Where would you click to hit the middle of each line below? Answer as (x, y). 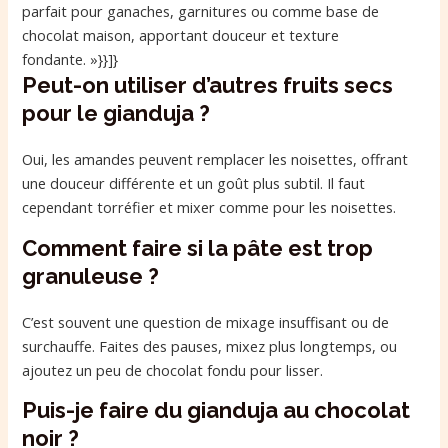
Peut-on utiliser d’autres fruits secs (208, 85)
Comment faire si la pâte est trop (198, 247)
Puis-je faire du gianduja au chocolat (216, 410)
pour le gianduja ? (116, 113)
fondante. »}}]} (70, 59)
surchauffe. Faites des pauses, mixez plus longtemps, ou (210, 345)
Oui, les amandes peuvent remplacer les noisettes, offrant (215, 159)
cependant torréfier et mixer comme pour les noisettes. (209, 207)
